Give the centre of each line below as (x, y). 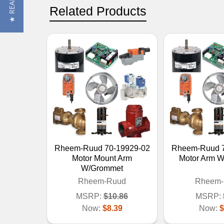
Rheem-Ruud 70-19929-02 (102, 148)
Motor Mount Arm (102, 158)
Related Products (98, 11)
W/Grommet (102, 168)
